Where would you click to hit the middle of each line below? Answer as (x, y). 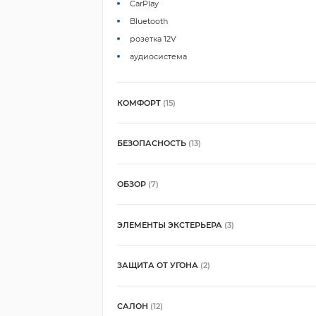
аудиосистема (159, 56)
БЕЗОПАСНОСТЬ (152, 144)
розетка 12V (153, 38)
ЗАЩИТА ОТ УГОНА (158, 266)
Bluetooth (149, 21)
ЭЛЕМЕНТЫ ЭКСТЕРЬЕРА (170, 225)
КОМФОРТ (140, 103)
